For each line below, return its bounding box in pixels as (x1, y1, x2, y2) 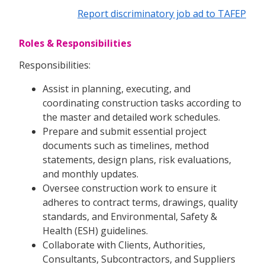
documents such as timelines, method (43, 139, 209, 153)
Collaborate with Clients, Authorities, (43, 238, 205, 252)
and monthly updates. (43, 167, 138, 181)
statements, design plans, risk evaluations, (43, 153, 231, 167)
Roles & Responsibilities (19, 37, 131, 50)
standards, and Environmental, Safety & (43, 210, 217, 224)
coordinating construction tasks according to (43, 96, 241, 110)
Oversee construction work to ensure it (43, 182, 216, 195)
